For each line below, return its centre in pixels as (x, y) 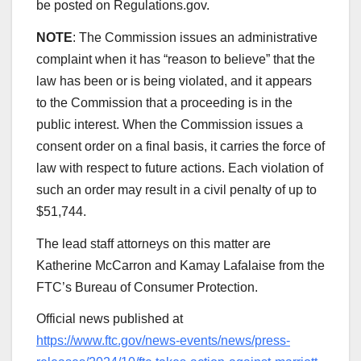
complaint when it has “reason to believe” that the (176, 59)
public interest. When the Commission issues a (170, 124)
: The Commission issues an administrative (195, 37)
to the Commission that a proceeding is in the (164, 102)
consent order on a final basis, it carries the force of (180, 146)
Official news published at (110, 319)
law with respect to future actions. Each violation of (180, 168)
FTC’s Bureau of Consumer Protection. (147, 287)
